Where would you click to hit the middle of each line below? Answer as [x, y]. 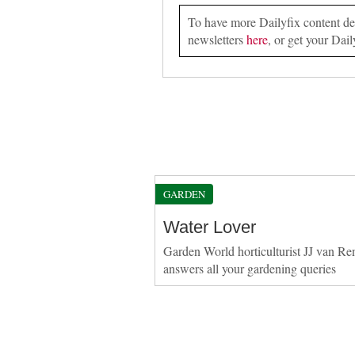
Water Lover [209, 227]
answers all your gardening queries [249, 268]
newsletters [217, 39]
